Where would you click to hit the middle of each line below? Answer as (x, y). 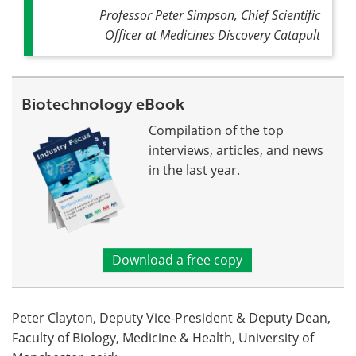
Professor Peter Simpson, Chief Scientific (210, 14)
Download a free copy (177, 260)
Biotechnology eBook (103, 104)
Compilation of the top (216, 130)
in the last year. (194, 170)
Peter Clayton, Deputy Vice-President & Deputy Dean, (171, 318)
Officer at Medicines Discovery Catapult (213, 34)
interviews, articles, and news (236, 150)
